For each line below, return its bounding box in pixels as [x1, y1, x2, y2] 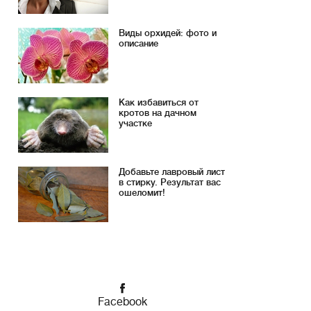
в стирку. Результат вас [119, 177, 221, 187]
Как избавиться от [119, 97, 199, 108]
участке [119, 118, 152, 128]
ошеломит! [119, 187, 165, 198]
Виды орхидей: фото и [119, 28, 217, 38]
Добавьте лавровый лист [119, 167, 225, 177]
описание [119, 38, 158, 49]
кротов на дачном [119, 108, 196, 118]
